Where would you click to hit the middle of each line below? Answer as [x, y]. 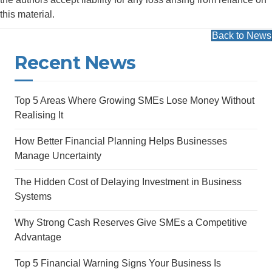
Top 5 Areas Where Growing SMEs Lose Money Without [134, 100]
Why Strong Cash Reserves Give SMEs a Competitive [131, 223]
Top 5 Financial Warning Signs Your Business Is [118, 263]
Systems [33, 196]
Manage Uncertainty [58, 156]
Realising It [39, 115]
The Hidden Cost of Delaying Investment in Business [128, 182]
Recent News [75, 63]
